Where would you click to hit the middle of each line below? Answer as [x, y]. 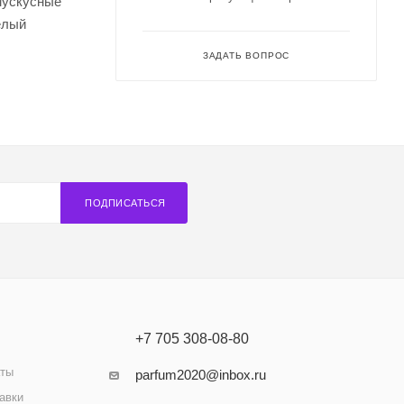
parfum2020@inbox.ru [200, 375]
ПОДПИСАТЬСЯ [125, 203]
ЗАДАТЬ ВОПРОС [246, 55]
